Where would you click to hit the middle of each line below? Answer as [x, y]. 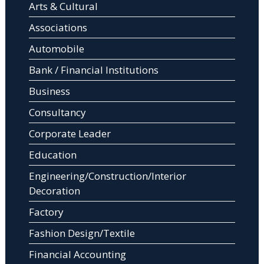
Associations [58, 28]
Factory [46, 212]
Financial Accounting [77, 255]
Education [52, 155]
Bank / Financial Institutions [93, 70]
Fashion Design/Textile [82, 233]
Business [49, 91]
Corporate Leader [70, 134]
